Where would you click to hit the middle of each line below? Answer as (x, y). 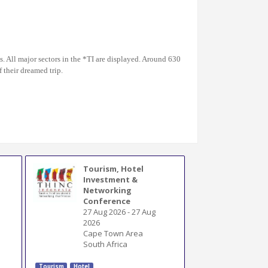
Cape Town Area (113, 233)
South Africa (106, 244)
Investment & (111, 179)
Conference (107, 201)
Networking (108, 190)
